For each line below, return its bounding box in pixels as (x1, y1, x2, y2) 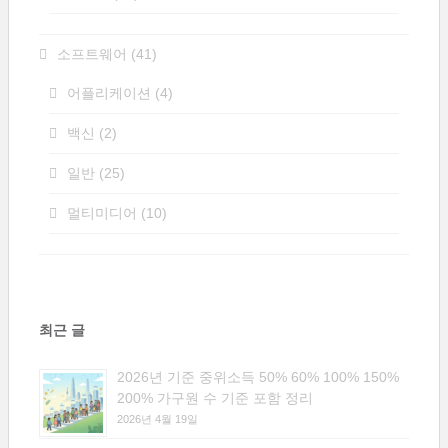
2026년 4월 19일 (117, 413, 198, 425)
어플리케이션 (67, 85, 151, 101)
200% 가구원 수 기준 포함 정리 (117, 390, 313, 406)
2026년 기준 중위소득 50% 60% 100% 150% (117, 369, 399, 385)
